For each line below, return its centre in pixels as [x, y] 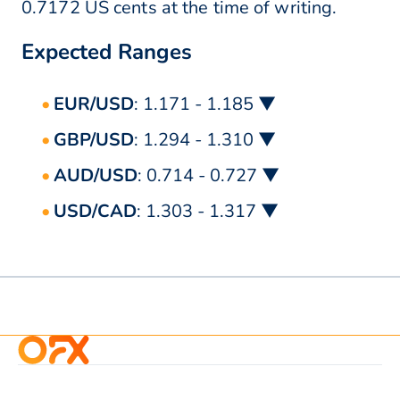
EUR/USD [94, 104]
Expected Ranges [107, 52]
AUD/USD [96, 176]
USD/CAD [95, 212]
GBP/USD [94, 140]
